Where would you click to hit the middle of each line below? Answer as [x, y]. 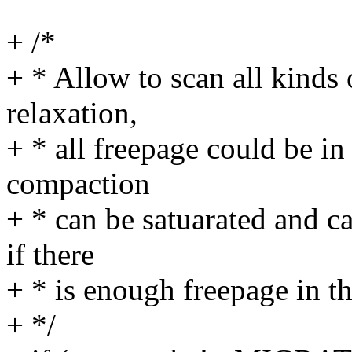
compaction [78, 184]
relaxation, [72, 113]
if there [50, 255]
